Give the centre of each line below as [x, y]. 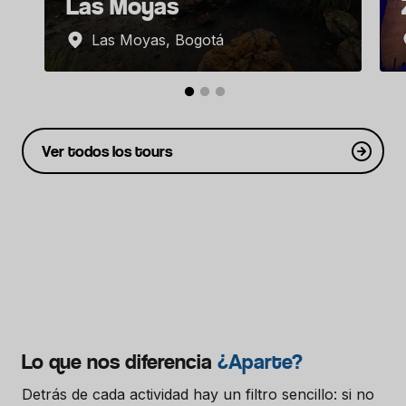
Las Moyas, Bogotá [158, 40]
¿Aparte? [260, 362]
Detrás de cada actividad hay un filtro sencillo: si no [198, 394]
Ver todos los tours [106, 151]
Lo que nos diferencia [120, 362]
